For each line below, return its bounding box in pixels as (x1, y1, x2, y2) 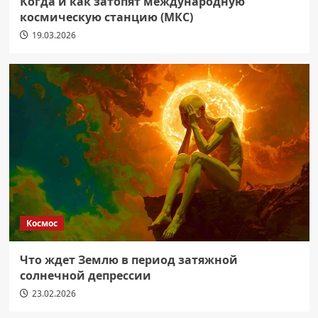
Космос (26, 217, 57, 230)
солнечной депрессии (19, 268, 151, 284)
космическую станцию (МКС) (19, 9, 193, 26)
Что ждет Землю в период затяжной (19, 252, 238, 268)
